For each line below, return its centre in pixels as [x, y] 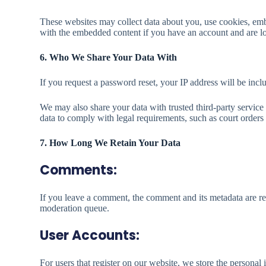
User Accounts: [90, 235]
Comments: [79, 170]
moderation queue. [75, 208]
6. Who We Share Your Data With [109, 57]
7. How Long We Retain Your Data [110, 143]
